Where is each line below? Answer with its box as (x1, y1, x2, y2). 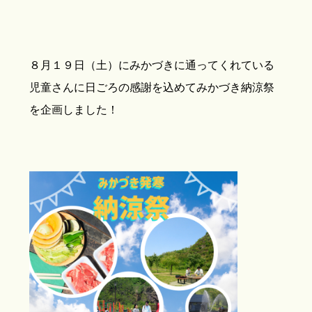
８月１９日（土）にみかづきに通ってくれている (29, 58, 275, 71)
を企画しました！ (29, 103, 119, 116)
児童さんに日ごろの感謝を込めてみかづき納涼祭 (29, 81, 275, 93)
